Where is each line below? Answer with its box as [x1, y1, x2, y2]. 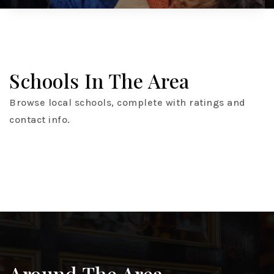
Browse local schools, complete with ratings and [9, 97, 246, 109]
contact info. [9, 114, 70, 126]
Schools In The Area [9, 67, 190, 94]
